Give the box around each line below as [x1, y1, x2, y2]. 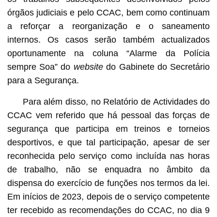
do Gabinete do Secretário [103, 62, 210, 72]
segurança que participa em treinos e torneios [7, 124, 210, 134]
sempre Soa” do [7, 62, 74, 72]
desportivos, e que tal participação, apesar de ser [7, 137, 210, 147]
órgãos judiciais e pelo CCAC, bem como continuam [7, 7, 210, 17]
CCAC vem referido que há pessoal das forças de [7, 110, 210, 120]
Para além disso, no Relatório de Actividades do [22, 96, 210, 107]
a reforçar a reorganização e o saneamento [7, 21, 210, 31]
